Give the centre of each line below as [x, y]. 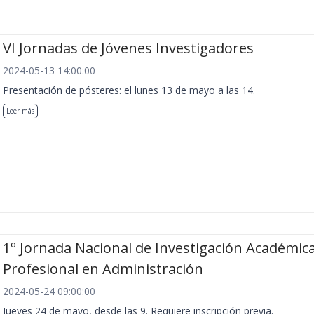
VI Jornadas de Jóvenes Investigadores [128, 48]
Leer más [20, 110]
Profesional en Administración [103, 269]
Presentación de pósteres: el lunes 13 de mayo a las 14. [129, 90]
